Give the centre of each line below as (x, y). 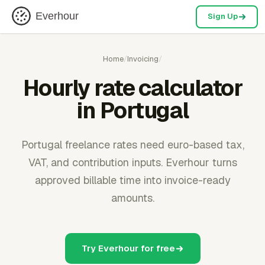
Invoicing (143, 59)
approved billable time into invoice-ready (132, 180)
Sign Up (222, 16)
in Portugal (132, 110)
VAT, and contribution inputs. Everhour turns (132, 162)
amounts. (132, 198)
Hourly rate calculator (132, 88)
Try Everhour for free (128, 248)
